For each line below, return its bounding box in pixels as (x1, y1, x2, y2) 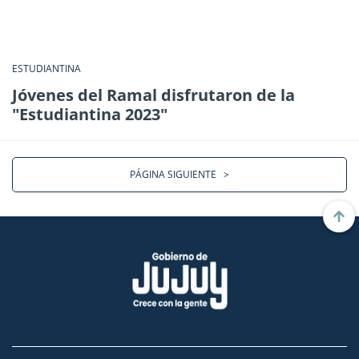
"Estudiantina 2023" (12, 103, 167, 125)
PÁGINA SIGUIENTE (130, 167, 224, 181)
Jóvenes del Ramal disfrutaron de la (12, 83, 295, 106)
